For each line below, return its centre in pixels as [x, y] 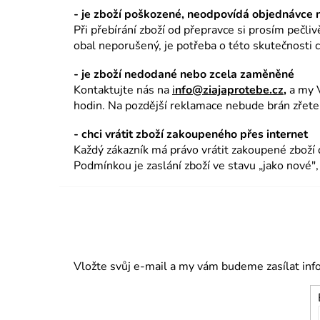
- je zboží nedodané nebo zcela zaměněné [184, 75]
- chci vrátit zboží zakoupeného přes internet [191, 135]
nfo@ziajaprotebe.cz [229, 90]
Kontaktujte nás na [123, 90]
